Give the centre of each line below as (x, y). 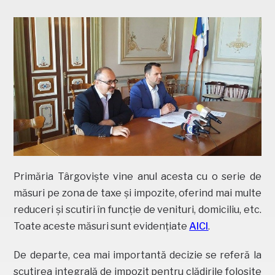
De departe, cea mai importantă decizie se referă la (137, 255)
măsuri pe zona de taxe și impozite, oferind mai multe (137, 193)
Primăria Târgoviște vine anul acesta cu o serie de (137, 177)
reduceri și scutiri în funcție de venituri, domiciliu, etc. (137, 210)
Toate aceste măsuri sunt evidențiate (102, 227)
